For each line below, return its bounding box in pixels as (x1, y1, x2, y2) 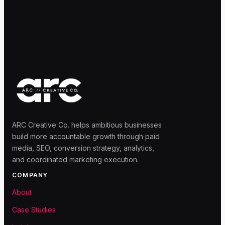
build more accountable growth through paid (12, 132, 160, 141)
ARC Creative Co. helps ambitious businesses (12, 121, 162, 130)
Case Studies (12, 205, 56, 214)
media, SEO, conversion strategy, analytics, (12, 144, 154, 153)
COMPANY (12, 171, 48, 179)
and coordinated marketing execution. (12, 155, 139, 164)
